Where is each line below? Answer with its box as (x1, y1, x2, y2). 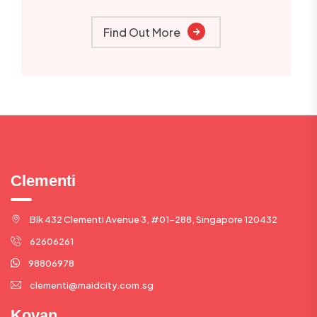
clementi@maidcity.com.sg (30, 279, 154, 291)
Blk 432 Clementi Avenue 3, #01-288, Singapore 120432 (30, 213, 277, 225)
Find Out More (103, 24, 180, 40)
